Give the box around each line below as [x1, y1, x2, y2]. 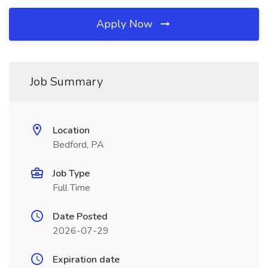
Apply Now [96, 17, 156, 31]
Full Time [53, 181, 90, 194]
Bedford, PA [53, 138, 104, 151]
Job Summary [30, 74, 103, 90]
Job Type [53, 167, 90, 180]
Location [53, 124, 90, 137]
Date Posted [53, 210, 108, 223]
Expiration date [53, 253, 120, 266]
